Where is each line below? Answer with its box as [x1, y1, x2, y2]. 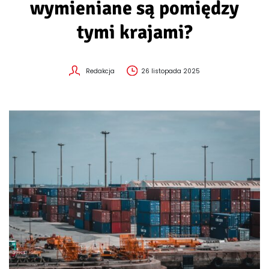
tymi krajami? [77, 20, 192, 44]
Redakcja [86, 67, 115, 76]
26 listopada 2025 [141, 67, 200, 76]
